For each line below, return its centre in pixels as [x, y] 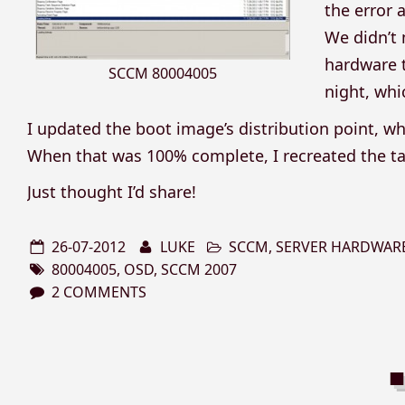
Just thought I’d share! [112, 192]
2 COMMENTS [99, 292]
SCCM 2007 [199, 269]
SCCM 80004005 [163, 73]
